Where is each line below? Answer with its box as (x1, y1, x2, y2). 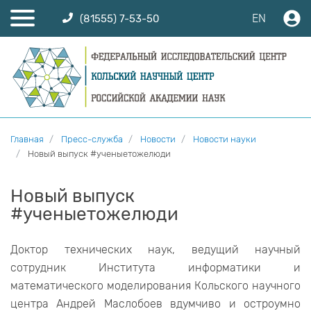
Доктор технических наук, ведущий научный (10, 243, 301, 257)
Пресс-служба (61, 134, 123, 145)
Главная (10, 134, 44, 145)
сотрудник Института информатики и (10, 261, 301, 275)
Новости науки (193, 134, 256, 145)
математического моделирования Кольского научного (10, 279, 301, 293)
